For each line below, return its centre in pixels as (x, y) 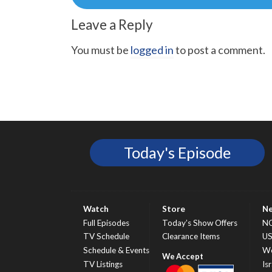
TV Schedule (106, 236)
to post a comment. (219, 50)
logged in (152, 50)
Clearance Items (191, 236)
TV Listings (103, 264)
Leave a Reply (112, 25)
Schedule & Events (116, 250)
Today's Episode (177, 153)
